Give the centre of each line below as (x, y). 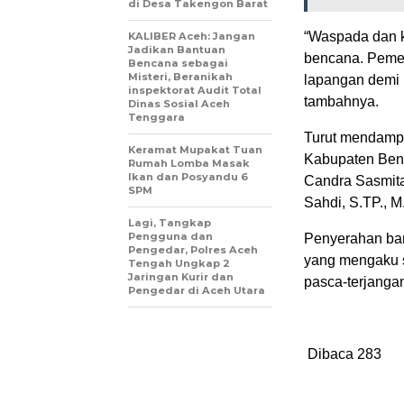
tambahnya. (341, 101)
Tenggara (156, 117)
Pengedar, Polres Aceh (193, 250)
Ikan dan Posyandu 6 (188, 177)
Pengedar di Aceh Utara (197, 290)
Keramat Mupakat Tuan (195, 150)
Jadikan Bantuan (177, 50)
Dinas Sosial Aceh (179, 104)
